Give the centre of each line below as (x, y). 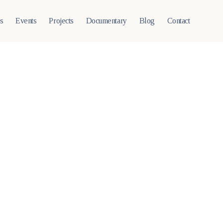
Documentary (106, 21)
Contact (178, 21)
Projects (61, 21)
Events (26, 21)
